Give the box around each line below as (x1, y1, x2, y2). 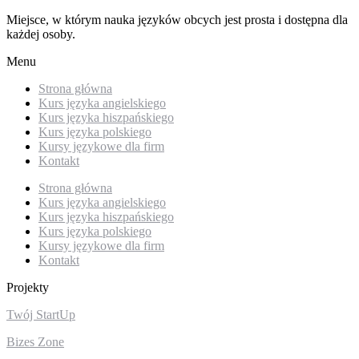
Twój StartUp (6, 308, 75, 322)
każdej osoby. (6, 27, 75, 42)
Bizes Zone (6, 335, 64, 349)
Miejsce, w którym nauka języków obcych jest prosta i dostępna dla (6, 13, 348, 27)
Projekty (6, 280, 49, 295)
